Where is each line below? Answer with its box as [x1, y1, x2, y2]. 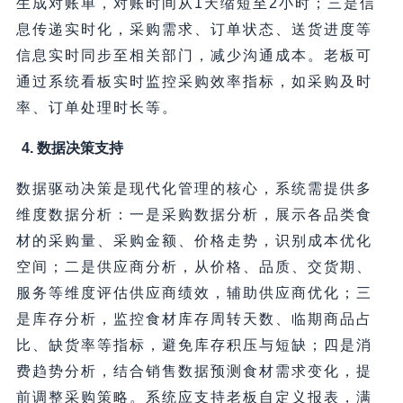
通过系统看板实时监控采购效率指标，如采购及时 [15, 74, 372, 90]
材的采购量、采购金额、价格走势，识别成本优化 [15, 233, 372, 249]
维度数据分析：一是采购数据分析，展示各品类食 [15, 207, 372, 223]
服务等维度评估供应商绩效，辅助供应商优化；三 [15, 285, 372, 301]
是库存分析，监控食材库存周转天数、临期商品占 [15, 311, 372, 327]
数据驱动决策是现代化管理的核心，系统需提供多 [15, 181, 372, 197]
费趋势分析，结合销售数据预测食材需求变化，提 [15, 363, 372, 380]
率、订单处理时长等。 [15, 100, 178, 116]
